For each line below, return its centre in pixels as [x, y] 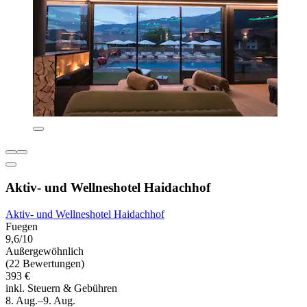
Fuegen [22, 226]
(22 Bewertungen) [45, 263]
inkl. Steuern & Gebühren [61, 288]
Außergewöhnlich [45, 251]
